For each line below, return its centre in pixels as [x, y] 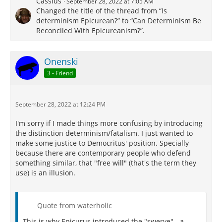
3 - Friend [60, 73]
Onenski [61, 61]
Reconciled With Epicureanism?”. [90, 30]
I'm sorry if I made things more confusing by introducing [109, 123]
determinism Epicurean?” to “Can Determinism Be [119, 21]
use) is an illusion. [45, 173]
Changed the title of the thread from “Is [102, 11]
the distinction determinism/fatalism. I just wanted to [104, 133]
